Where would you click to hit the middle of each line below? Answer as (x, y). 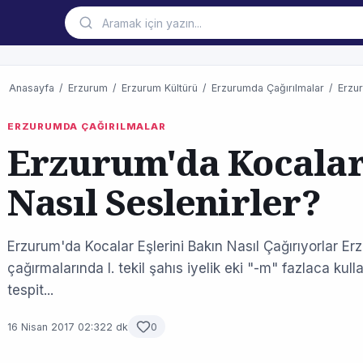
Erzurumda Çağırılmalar (268, 88)
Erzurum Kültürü (160, 88)
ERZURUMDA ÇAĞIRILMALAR (87, 126)
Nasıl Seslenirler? (164, 202)
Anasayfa (32, 88)
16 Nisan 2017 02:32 (57, 327)
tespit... (30, 290)
